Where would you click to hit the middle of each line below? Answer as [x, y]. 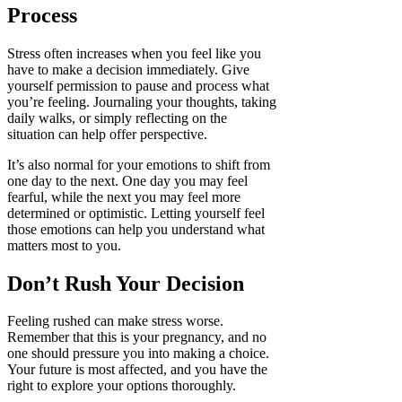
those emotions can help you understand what [136, 229]
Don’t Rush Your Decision [126, 283]
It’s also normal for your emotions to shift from [139, 164]
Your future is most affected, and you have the [137, 370]
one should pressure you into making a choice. [138, 354]
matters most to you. [64, 245]
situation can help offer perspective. [107, 134]
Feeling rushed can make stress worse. [115, 321]
